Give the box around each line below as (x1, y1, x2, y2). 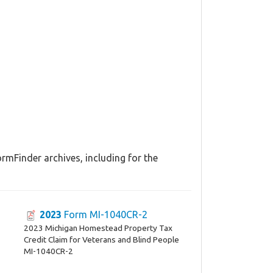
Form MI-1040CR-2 (61, 208, 147, 220)
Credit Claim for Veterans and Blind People (23, 234, 179, 244)
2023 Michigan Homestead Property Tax (23, 222, 172, 233)
